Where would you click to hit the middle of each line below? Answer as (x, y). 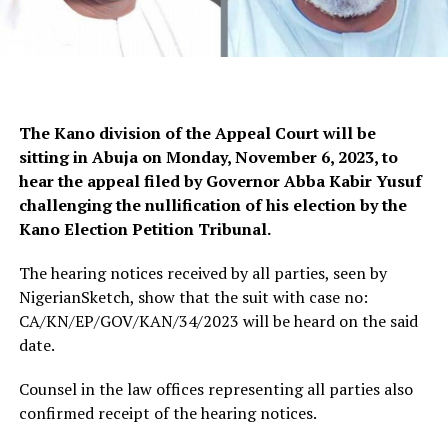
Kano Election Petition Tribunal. (144, 229)
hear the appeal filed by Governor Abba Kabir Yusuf (220, 181)
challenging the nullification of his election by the (212, 205)
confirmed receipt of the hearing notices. (167, 413)
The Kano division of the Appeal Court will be (197, 133)
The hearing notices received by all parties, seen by (202, 273)
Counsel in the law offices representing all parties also (215, 389)
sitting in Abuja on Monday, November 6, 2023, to (208, 157)
